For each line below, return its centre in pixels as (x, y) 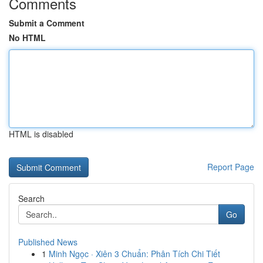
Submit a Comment (47, 23)
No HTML (27, 38)
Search (31, 198)
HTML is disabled (41, 134)
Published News (48, 242)
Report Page (231, 167)
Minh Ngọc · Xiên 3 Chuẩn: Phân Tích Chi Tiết (134, 254)
